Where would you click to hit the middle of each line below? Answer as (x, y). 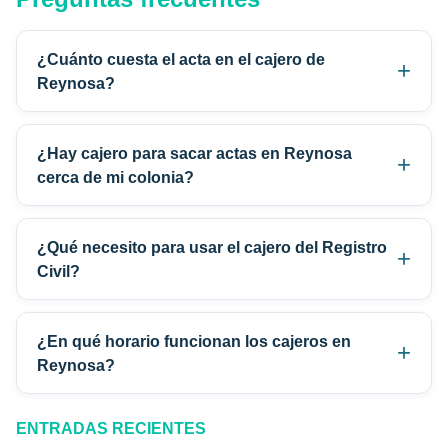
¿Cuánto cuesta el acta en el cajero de (181, 59)
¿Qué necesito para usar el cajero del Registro (212, 247)
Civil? (58, 271)
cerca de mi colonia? (115, 177)
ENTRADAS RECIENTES (111, 429)
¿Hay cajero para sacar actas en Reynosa (194, 153)
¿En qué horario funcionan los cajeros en (194, 341)
